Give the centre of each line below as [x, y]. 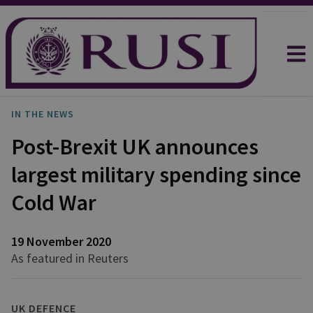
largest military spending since [156, 175]
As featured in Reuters [70, 258]
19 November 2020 [61, 241]
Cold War [54, 203]
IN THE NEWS [43, 114]
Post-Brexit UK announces [135, 147]
